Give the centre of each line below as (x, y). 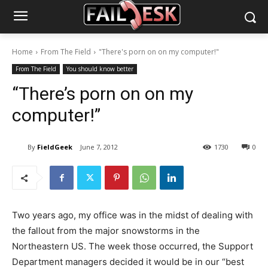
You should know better (100, 69)
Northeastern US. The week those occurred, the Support (133, 246)
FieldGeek (55, 147)
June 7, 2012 (99, 147)
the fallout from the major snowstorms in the (106, 231)
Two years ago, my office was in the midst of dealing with (133, 215)
